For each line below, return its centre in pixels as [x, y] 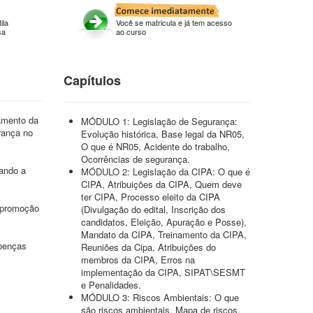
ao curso [131, 31]
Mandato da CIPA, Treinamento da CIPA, [164, 234]
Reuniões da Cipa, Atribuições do [148, 247]
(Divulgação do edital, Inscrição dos [153, 209]
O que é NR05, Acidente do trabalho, [155, 146]
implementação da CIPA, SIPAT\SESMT [163, 272]
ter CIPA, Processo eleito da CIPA [151, 197]
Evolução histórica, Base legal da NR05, [163, 134]
